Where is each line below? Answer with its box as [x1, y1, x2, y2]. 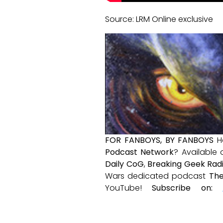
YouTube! [105, 182, 152, 194]
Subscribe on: [152, 182, 213, 194]
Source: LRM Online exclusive [105, 13, 213, 25]
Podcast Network [105, 146, 174, 158]
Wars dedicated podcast [105, 170, 209, 182]
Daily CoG [105, 158, 144, 170]
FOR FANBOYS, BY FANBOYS [105, 134, 214, 146]
